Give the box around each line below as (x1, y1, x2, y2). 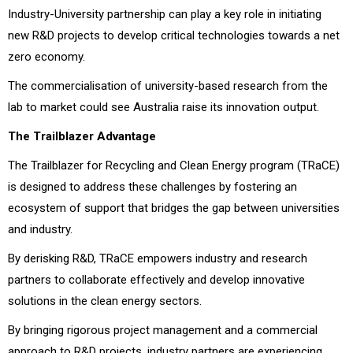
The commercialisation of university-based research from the (8, 78, 328, 93)
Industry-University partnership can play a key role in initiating (8, 6, 321, 21)
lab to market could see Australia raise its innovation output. (8, 99, 319, 114)
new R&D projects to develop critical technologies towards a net (8, 28, 340, 43)
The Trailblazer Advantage (8, 128, 156, 143)
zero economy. (8, 49, 85, 64)
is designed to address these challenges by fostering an (8, 179, 297, 194)
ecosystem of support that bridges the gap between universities (8, 200, 340, 215)
